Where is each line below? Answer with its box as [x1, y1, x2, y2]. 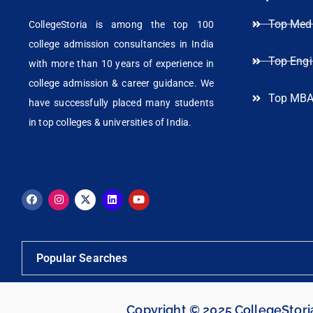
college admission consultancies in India [29, 38, 214, 50]
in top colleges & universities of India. [29, 116, 192, 128]
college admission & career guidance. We [29, 77, 214, 89]
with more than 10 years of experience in [29, 57, 214, 69]
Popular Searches [36, 252, 128, 265]
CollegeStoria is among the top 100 [29, 18, 214, 30]
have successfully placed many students [29, 96, 214, 108]
